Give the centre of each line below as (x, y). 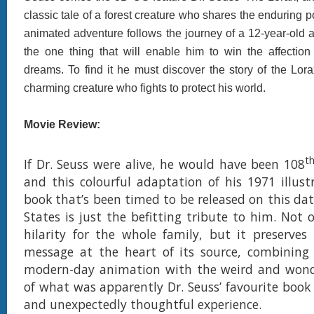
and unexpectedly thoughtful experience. (143, 304)
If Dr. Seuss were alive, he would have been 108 (164, 164)
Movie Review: (62, 124)
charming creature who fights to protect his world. (145, 88)
